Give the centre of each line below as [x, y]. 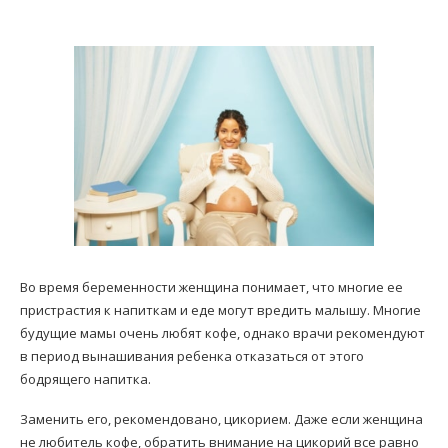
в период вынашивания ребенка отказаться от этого [192, 356]
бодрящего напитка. [85, 379]
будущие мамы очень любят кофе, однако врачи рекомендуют [222, 333]
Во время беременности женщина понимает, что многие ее [211, 287]
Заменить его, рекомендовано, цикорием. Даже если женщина [221, 419]
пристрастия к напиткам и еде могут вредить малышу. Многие [220, 310]
